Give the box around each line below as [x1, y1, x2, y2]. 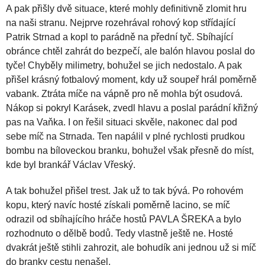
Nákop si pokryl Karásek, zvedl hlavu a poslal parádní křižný [6, 103, 258, 113]
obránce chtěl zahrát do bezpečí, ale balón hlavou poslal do [6, 46, 255, 56]
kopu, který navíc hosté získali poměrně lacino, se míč [6, 200, 230, 210]
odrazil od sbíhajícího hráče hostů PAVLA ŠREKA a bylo [6, 214, 241, 224]
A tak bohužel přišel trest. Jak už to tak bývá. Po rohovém [6, 186, 243, 196]
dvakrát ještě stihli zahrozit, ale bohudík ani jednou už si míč [6, 243, 256, 253]
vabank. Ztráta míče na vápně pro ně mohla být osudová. [6, 89, 243, 99]
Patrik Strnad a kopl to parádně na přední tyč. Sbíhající [6, 32, 233, 42]
